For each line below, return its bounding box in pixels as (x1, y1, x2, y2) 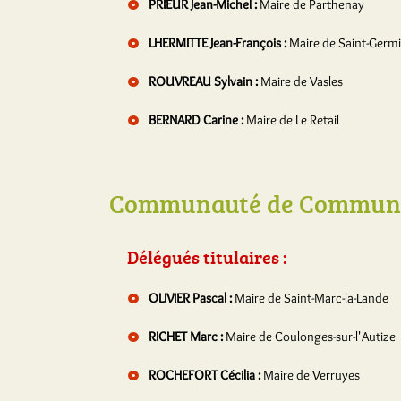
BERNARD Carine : (146, 112, 246, 128)
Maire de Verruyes (263, 367, 360, 383)
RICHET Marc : (146, 328, 226, 345)
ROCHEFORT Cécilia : (146, 367, 263, 383)
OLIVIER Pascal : (146, 290, 235, 306)
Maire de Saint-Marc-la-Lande (235, 290, 388, 306)
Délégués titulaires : (127, 244, 287, 269)
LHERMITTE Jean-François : (146, 35, 289, 51)
